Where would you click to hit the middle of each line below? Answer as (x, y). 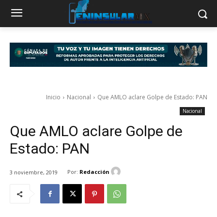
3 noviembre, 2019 (34, 172)
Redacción (94, 171)
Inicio (53, 97)
